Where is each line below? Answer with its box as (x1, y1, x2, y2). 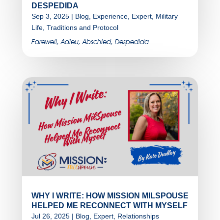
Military (155, 12, 178, 21)
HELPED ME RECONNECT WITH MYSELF (31, 201, 188, 210)
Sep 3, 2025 (31, 12, 69, 21)
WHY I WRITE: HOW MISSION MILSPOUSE (31, 191, 189, 200)
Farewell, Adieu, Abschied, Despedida (31, 38, 149, 46)
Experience (92, 12, 128, 21)
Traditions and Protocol (46, 24, 118, 32)
